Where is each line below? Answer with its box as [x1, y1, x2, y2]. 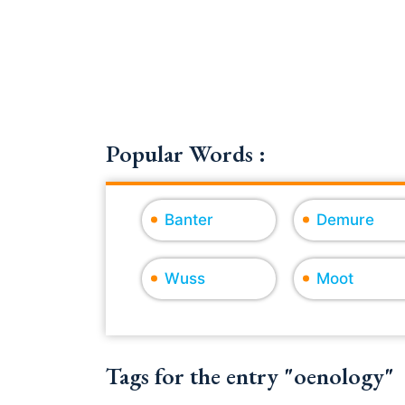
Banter [165, 210, 213, 229]
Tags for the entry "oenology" [106, 360, 394, 391]
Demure [316, 210, 374, 229]
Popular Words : [106, 137, 266, 169]
